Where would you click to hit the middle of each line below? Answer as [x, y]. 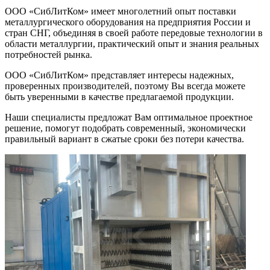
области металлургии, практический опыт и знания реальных [132, 43]
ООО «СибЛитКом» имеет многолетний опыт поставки [121, 11]
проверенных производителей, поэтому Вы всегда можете [125, 86]
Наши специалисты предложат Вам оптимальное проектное [129, 117]
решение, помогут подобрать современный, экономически [125, 128]
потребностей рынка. [49, 54]
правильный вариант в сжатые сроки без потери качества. [124, 139]
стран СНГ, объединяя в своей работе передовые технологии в [134, 33]
